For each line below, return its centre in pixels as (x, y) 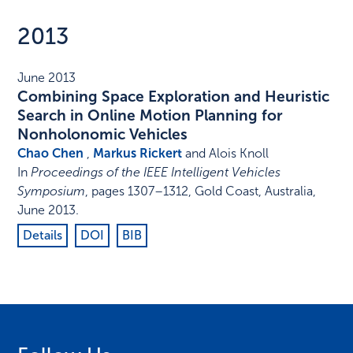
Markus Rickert (138, 153)
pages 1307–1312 (140, 191)
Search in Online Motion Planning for (150, 115)
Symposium (52, 191)
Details (43, 235)
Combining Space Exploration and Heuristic (174, 96)
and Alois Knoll (226, 153)
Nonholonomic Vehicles (103, 134)
